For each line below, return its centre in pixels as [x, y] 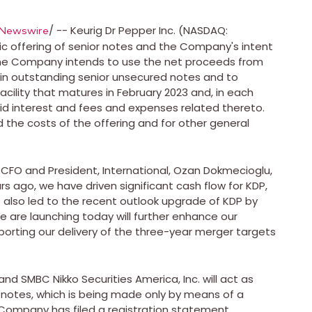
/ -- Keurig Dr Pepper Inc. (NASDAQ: [138, 30]
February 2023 [153, 92]
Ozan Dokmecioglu [222, 170]
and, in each [221, 92]
